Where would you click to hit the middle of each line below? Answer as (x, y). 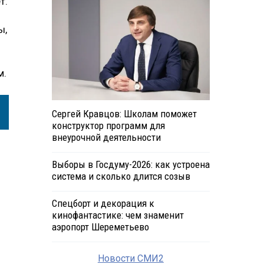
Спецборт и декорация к (103, 204)
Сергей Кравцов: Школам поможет (124, 114)
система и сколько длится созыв (121, 176)
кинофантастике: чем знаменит (118, 215)
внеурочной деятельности (106, 138)
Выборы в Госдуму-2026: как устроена (131, 165)
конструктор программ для (108, 126)
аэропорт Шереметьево (100, 227)
